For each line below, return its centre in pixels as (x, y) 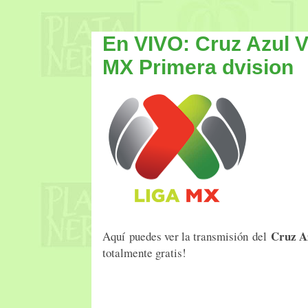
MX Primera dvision (198, 67)
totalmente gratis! (144, 252)
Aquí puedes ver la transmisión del (185, 236)
